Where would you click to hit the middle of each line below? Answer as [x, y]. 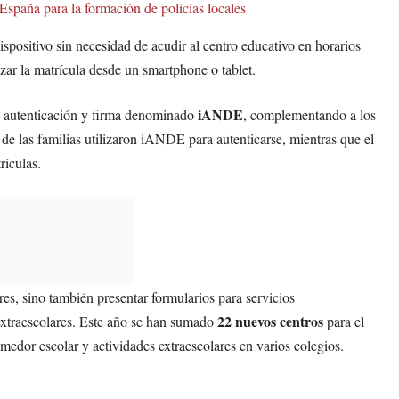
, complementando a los [309, 115]
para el [344, 322]
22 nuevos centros [270, 322]
